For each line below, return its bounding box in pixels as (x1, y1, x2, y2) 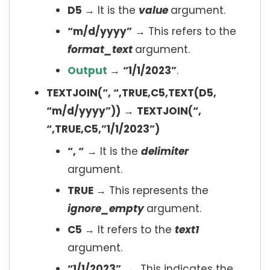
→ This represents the (96, 183, 209, 198)
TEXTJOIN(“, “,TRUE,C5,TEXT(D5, (46, 86, 216, 101)
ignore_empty (67, 201, 146, 216)
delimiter (141, 144, 189, 159)
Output (67, 63, 107, 78)
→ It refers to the (84, 222, 175, 237)
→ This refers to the (132, 24, 236, 39)
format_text (67, 42, 135, 57)
